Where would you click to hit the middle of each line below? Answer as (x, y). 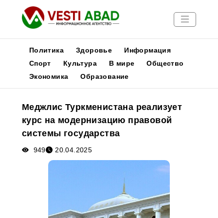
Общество (165, 63)
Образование (105, 76)
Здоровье (94, 50)
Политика (46, 50)
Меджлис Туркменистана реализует (102, 107)
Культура (80, 63)
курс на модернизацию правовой (97, 120)
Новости (21, 88)
